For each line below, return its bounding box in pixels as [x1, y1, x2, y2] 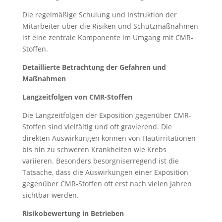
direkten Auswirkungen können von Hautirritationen [22, 133, 196, 143]
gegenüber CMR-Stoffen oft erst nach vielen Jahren [22, 179, 192, 188]
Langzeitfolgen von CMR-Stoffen [22, 92, 132, 102]
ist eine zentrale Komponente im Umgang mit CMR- [22, 33, 193, 42]
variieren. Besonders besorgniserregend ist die [22, 156, 179, 166]
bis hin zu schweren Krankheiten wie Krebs [22, 145, 166, 154]
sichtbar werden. [22, 190, 79, 200]
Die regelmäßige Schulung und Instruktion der [22, 10, 177, 19]
